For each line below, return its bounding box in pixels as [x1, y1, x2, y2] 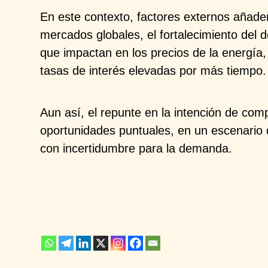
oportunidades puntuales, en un [40, 123, 212, 137]
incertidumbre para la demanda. [63, 141, 233, 155]
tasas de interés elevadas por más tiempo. [40, 63, 267, 77]
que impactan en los [40, 45, 151, 59]
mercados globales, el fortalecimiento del [40, 28, 261, 41]
